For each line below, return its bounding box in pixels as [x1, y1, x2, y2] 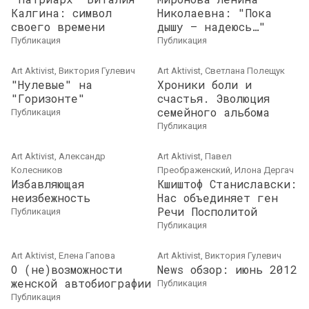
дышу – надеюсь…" [157, 19, 266, 34]
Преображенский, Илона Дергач [157, 165, 294, 175]
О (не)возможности [11, 262, 122, 277]
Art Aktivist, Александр [11, 151, 106, 161]
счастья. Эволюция [157, 91, 270, 106]
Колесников [11, 165, 63, 175]
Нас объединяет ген [157, 190, 278, 205]
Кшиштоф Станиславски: [157, 177, 297, 191]
